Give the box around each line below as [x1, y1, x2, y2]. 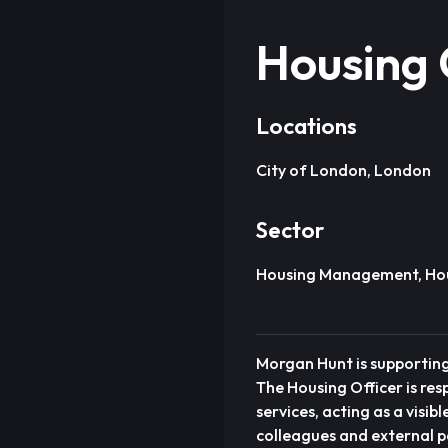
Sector [256, 216, 324, 244]
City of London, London [256, 160, 431, 180]
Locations [256, 112, 357, 140]
